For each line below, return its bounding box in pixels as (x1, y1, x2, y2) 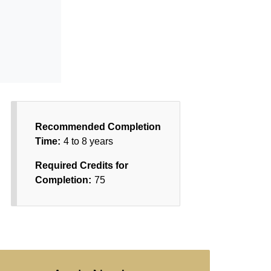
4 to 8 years (64, 136, 114, 146)
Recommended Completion (35, 122, 162, 132)
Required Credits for (35, 160, 129, 171)
